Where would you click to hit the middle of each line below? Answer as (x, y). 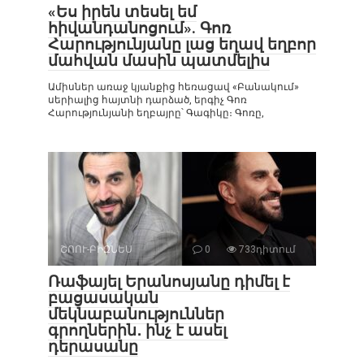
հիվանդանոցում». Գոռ (139, 28)
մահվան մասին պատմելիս (159, 60)
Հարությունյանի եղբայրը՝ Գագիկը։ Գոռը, (156, 113)
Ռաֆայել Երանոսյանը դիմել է (169, 281)
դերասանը (93, 346)
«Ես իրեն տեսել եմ (122, 11)
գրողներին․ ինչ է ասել (137, 330)
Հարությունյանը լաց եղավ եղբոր (182, 44)
